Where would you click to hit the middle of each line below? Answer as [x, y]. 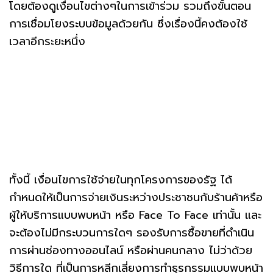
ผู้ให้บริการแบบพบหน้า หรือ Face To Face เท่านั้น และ [135, 215]
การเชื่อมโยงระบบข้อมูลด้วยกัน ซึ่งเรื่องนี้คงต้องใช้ [128, 23]
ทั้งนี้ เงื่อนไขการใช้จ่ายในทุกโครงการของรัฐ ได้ [121, 179]
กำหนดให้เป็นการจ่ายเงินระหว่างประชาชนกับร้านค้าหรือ [136, 197]
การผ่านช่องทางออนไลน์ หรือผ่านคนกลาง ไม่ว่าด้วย [131, 250]
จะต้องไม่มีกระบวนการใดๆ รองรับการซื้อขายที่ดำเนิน [132, 232]
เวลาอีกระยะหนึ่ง [47, 41]
